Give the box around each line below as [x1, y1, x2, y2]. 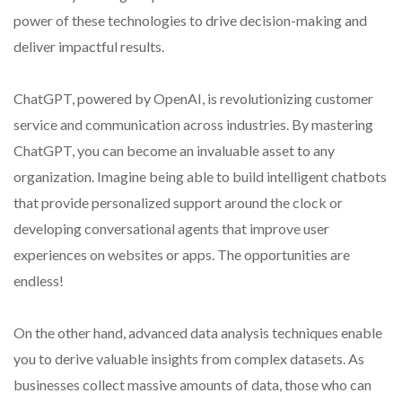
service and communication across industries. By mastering [13, 115, 373, 133]
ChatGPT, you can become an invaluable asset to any [13, 141, 335, 159]
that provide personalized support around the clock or [13, 193, 343, 211]
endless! [13, 271, 64, 289]
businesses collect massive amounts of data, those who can [13, 375, 371, 393]
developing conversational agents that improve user [13, 219, 329, 237]
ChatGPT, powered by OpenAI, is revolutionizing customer [13, 89, 373, 107]
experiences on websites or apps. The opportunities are [13, 245, 350, 263]
